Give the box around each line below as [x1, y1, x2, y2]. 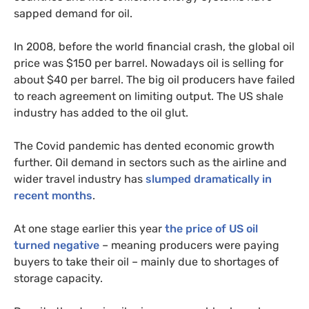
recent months [14, 189, 92, 203]
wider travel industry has [14, 172, 146, 186]
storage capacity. [14, 272, 103, 286]
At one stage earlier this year [14, 222, 165, 236]
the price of [165, 222, 229, 236]
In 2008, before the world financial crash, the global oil [14, 40, 295, 54]
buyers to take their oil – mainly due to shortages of [14, 255, 279, 269]
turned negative [14, 239, 99, 252]
